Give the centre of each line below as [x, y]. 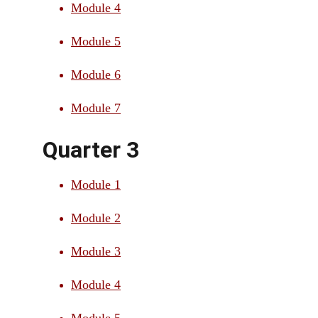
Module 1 [96, 185]
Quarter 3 [91, 150]
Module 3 [96, 251]
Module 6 [96, 75]
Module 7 [96, 108]
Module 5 [96, 41]
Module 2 [96, 218]
